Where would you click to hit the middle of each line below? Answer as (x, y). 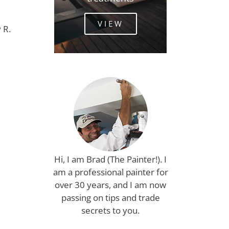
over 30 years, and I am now (110, 185)
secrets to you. (110, 210)
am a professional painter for (110, 172)
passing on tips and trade (110, 198)
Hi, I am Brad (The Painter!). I (110, 159)
